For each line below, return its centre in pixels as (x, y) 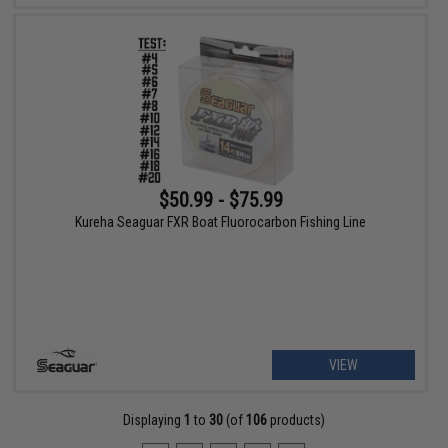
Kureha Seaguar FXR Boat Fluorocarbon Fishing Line (221, 222)
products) (295, 420)
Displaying (153, 420)
